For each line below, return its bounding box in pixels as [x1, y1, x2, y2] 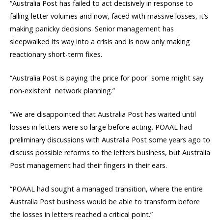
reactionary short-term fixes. [10, 49, 102, 59]
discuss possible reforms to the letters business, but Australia [10, 148, 210, 158]
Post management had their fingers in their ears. [10, 161, 167, 170]
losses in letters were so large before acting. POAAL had [10, 122, 192, 132]
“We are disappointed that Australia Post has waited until [10, 110, 196, 119]
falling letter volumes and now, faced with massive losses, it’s [10, 11, 208, 21]
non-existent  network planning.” [10, 85, 115, 95]
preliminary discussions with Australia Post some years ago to [10, 135, 210, 145]
